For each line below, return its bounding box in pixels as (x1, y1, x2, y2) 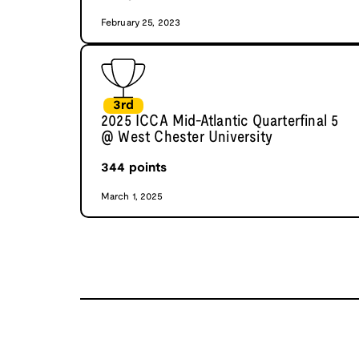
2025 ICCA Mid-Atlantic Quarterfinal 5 (101, 115, 339, 130)
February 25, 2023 (101, 18, 181, 28)
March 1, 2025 (101, 192, 163, 202)
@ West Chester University (101, 131, 272, 146)
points (125, 162, 167, 175)
